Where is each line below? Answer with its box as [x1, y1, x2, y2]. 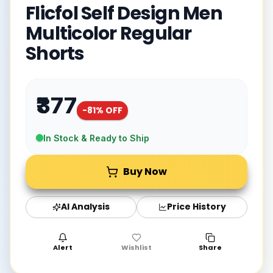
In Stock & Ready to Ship [43, 132, 149, 143]
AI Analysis [61, 200, 110, 213]
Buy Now [123, 164, 167, 179]
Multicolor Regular [26, 20, 192, 46]
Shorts [26, 40, 85, 66]
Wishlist [121, 242, 152, 252]
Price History [166, 200, 226, 213]
